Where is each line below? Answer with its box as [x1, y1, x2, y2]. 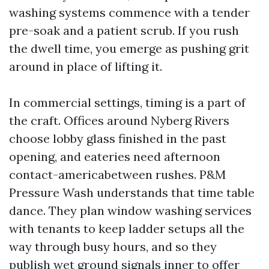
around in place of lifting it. [9, 59, 162, 74]
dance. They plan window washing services [9, 203, 252, 218]
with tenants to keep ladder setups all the [9, 221, 244, 236]
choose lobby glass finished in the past [9, 131, 226, 146]
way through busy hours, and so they [9, 239, 217, 254]
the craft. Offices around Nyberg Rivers [9, 113, 229, 128]
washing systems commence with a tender [9, 5, 250, 20]
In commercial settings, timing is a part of [9, 95, 246, 110]
